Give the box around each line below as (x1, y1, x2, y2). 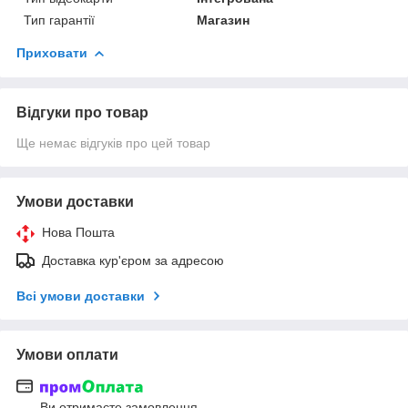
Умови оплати (16, 346, 118, 362)
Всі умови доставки (16, 288, 145, 303)
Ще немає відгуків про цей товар (16, 135, 210, 150)
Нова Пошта (42, 224, 115, 240)
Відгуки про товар (16, 104, 148, 120)
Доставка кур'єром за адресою (42, 252, 224, 268)
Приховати (16, 45, 87, 60)
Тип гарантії (24, 12, 95, 27)
